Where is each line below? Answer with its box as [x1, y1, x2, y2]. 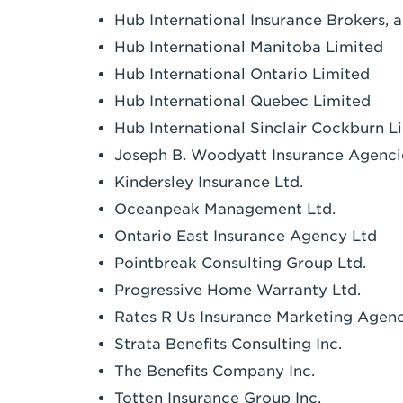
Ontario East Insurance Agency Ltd [114, 228, 377, 245]
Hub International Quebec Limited [114, 93, 371, 110]
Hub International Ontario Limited [114, 66, 370, 83]
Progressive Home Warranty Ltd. [114, 282, 361, 299]
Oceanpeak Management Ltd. [114, 201, 336, 218]
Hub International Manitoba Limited [114, 39, 383, 56]
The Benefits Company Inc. [114, 363, 315, 380]
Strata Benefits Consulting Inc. [114, 336, 342, 353]
